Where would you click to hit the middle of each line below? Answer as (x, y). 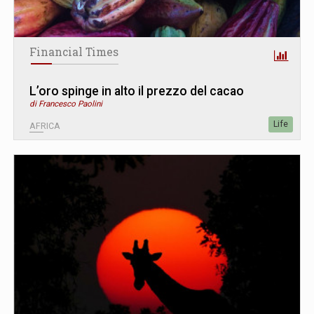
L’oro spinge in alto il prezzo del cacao (137, 91)
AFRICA (45, 127)
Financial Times (74, 52)
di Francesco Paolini (66, 104)
